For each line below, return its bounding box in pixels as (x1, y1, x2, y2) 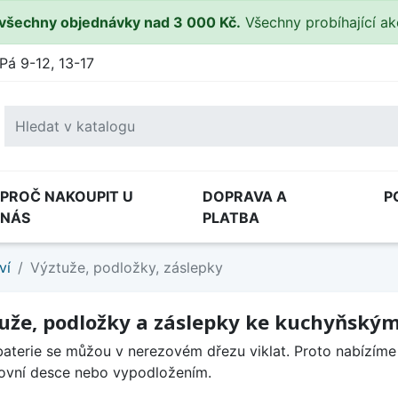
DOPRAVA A (203, 187, 287, 205)
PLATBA (203, 209, 259, 227)
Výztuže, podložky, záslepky (30, 259, 223, 276)
